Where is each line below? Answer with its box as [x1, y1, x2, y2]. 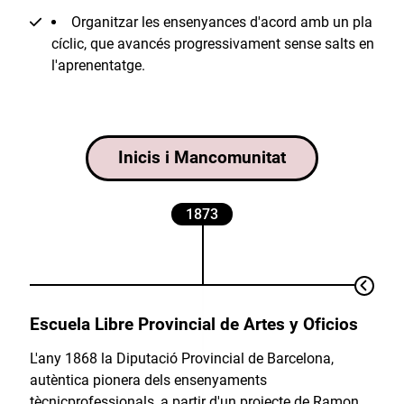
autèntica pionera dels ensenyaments [29, 372, 267, 390]
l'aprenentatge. [50, 56, 145, 74]
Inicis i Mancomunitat [118, 148, 286, 169]
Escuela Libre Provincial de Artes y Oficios [29, 315, 358, 335]
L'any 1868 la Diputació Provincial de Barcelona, [29, 350, 334, 368]
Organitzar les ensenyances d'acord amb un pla [70, 13, 372, 31]
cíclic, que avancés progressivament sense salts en [50, 34, 374, 52]
